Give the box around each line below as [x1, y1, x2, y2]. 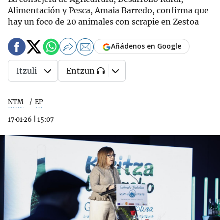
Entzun [66, 66, 95, 76]
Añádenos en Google [111, 41, 181, 51]
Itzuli [16, 66, 37, 76]
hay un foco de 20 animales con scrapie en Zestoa [8, 17, 199, 27]
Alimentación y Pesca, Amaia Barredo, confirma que [8, 5, 209, 15]
